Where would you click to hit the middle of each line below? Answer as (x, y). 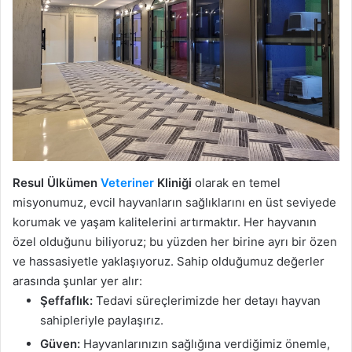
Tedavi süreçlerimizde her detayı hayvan (207, 301)
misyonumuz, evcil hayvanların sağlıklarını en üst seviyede (174, 203)
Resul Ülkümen (57, 183)
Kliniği (173, 183)
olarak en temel (236, 183)
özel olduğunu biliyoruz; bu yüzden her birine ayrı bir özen (175, 242)
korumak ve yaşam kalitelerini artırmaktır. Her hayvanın (165, 222)
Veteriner (127, 183)
